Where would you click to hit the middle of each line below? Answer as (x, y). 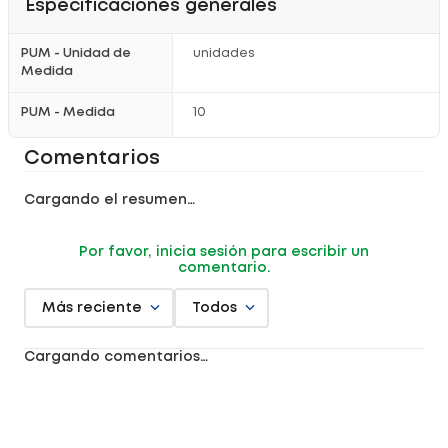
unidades (224, 53)
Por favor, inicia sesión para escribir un (224, 252)
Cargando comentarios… (116, 357)
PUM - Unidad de (76, 53)
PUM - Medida (68, 112)
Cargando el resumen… (109, 200)
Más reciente (92, 308)
